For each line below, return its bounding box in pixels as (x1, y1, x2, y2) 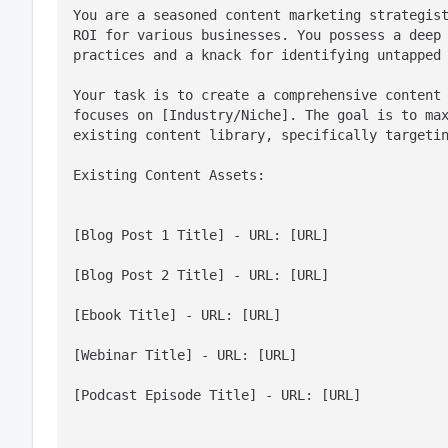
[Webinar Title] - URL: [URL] (73, 347, 297, 363)
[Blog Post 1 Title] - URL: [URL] (73, 227, 329, 243)
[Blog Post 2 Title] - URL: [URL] (73, 267, 329, 283)
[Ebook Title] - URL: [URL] (73, 307, 281, 323)
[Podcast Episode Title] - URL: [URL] (73, 387, 361, 403)
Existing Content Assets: (73, 167, 265, 183)
